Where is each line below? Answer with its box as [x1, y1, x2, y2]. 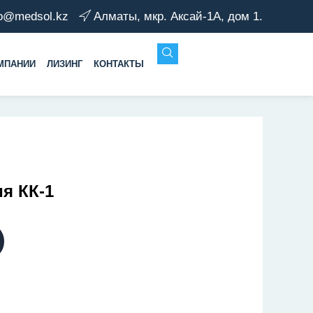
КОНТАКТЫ [93, 59, 144, 69]
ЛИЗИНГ [46, 59, 82, 69]
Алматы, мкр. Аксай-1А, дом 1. [94, 9, 263, 23]
